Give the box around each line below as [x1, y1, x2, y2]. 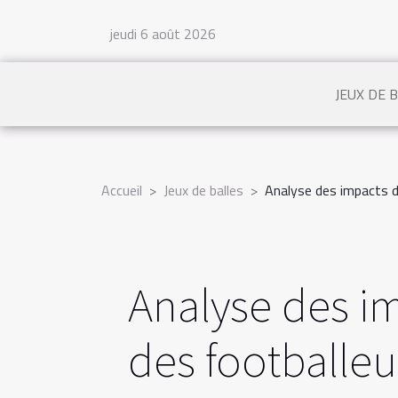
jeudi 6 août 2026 [110, 23, 216, 44]
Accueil [101, 179, 142, 201]
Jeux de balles [163, 179, 243, 201]
